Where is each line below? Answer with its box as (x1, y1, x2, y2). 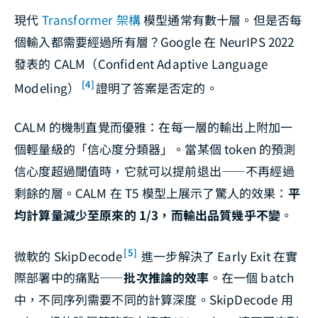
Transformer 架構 (41, 10, 141, 28)
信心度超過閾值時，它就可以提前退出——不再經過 (14, 161, 295, 180)
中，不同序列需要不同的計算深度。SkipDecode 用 (14, 290, 293, 309)
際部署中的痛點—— (14, 268, 124, 287)
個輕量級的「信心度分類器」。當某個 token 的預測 (14, 139, 296, 158)
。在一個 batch (209, 268, 295, 287)
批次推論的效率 (124, 268, 209, 287)
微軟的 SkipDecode (14, 246, 123, 265)
